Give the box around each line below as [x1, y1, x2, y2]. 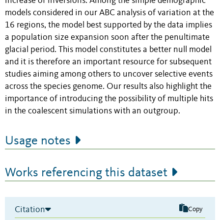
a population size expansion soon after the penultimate [5, 33, 210, 42]
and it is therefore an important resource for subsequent [5, 57, 212, 66]
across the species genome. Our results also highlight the [5, 82, 212, 91]
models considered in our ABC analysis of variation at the [5, 8, 214, 17]
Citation [15, 205, 45, 214]
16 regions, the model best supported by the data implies [5, 21, 212, 29]
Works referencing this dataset [5, 166, 167, 179]
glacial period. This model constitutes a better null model [5, 45, 212, 54]
